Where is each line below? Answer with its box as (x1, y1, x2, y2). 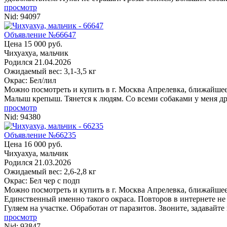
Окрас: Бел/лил (4, 75, 56, 85)
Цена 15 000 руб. (4, 39, 62, 48)
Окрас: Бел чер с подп (4, 176, 80, 185)
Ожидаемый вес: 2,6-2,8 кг (4, 167, 96, 176)
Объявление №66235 (4, 130, 76, 139)
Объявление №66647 (4, 30, 76, 39)
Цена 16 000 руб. (4, 139, 62, 148)
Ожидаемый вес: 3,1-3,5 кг (4, 66, 96, 75)
